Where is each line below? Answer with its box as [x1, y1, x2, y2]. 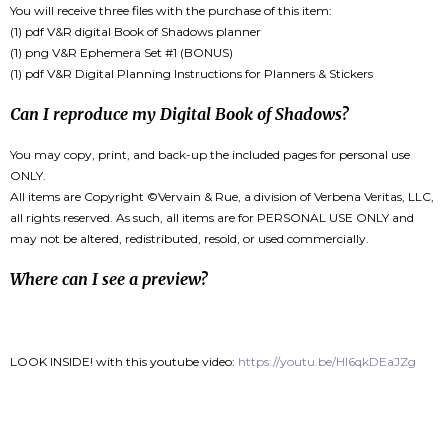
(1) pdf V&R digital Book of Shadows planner [10, 24, 261, 40]
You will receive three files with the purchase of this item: [10, 3, 332, 19]
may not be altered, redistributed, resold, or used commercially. [10, 231, 369, 247]
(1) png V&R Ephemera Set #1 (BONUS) [10, 45, 233, 61]
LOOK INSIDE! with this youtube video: [10, 354, 238, 370]
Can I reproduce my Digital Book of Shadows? [10, 104, 348, 125]
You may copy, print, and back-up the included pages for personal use [10, 147, 410, 163]
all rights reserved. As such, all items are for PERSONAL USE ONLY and [10, 210, 414, 226]
